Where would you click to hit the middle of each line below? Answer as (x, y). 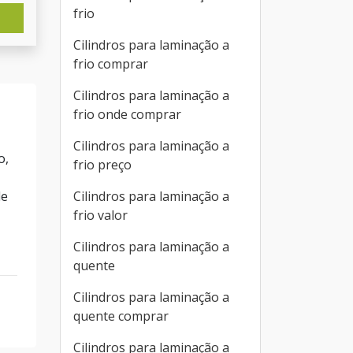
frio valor (100, 215)
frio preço (102, 165)
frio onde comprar (127, 114)
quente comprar (121, 316)
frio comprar (111, 64)
